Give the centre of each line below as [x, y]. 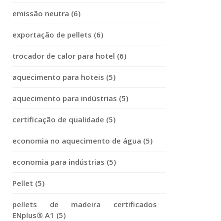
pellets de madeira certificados [85, 204]
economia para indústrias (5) [64, 162]
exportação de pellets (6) [58, 35]
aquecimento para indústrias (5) [70, 98]
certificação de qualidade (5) [64, 119]
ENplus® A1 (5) [39, 215]
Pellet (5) [28, 183]
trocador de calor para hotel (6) [69, 56]
